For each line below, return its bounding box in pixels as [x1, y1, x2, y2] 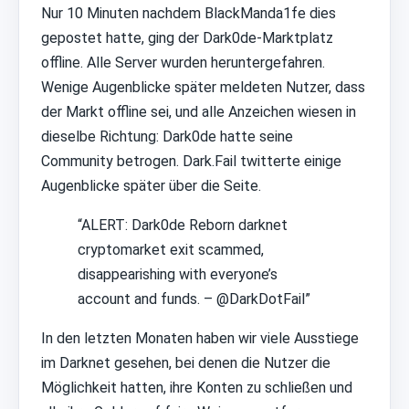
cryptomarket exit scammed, [78, 241, 264, 259]
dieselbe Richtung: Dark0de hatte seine [41, 128, 293, 146]
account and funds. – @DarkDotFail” [78, 290, 310, 309]
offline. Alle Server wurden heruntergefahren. [41, 54, 325, 72]
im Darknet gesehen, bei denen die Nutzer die [41, 354, 330, 372]
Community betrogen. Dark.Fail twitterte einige [41, 152, 341, 171]
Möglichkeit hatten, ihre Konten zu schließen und [41, 379, 352, 397]
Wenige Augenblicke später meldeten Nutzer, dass [41, 79, 365, 97]
